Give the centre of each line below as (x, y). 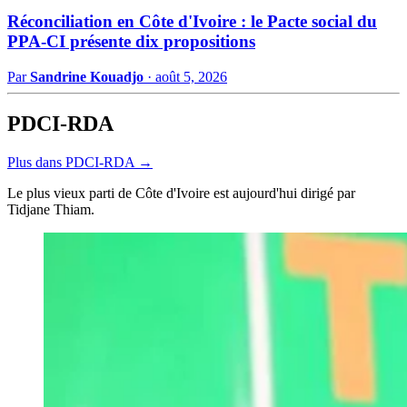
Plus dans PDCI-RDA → (80, 163)
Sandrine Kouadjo (87, 76)
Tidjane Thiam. (51, 210)
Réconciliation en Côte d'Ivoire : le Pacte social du (192, 21)
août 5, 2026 (191, 76)
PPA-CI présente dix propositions (131, 41)
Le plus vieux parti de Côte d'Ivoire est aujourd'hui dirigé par (181, 194)
